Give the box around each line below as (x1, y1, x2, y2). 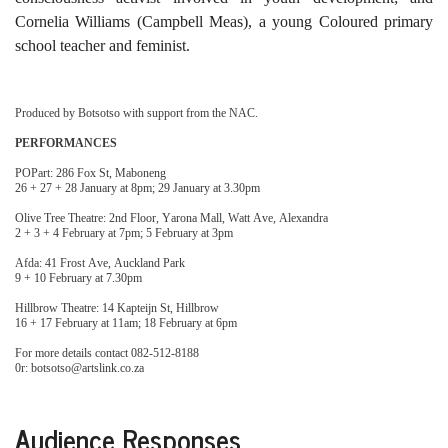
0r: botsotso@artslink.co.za (15, 361, 144, 375)
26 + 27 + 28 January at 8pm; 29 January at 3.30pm (15, 181, 260, 195)
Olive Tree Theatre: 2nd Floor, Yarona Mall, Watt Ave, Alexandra (15, 211, 331, 225)
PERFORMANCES (15, 136, 117, 150)
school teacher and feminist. (15, 37, 190, 54)
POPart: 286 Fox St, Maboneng (15, 166, 166, 180)
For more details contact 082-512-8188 (15, 346, 199, 360)
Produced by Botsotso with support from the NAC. (15, 106, 258, 120)
